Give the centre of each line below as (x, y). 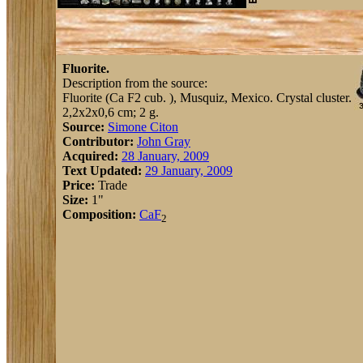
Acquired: (90, 156)
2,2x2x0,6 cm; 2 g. (111, 112)
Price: (79, 185)
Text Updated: (102, 171)
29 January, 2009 (189, 171)
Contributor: (98, 141)
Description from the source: (135, 83)
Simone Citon (143, 127)
